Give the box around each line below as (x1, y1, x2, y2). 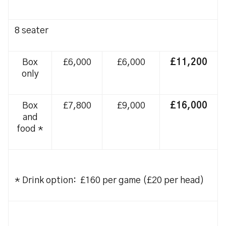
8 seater (15, 26, 48, 35)
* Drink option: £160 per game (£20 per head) (15, 176, 204, 185)
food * (17, 125, 43, 134)
